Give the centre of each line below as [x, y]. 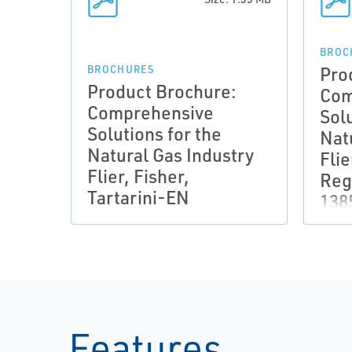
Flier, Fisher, [138, 176]
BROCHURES [121, 69]
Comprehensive [150, 112]
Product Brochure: [162, 91]
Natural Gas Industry [170, 155]
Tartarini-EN [138, 197]
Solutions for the [154, 134]
